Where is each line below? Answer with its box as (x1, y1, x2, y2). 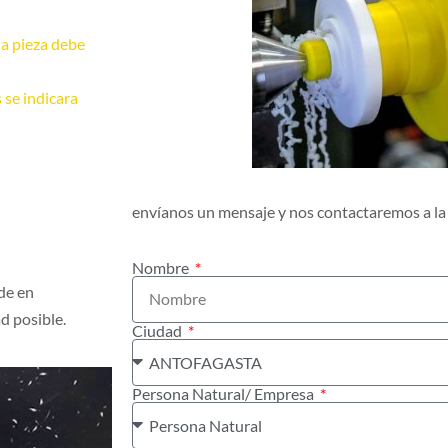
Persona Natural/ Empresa (132, 383, 317, 403)
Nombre (132, 257, 192, 277)
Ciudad (132, 320, 185, 340)
